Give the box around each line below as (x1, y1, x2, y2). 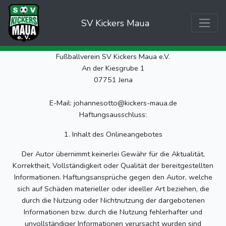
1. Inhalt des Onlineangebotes (64, 129, 162, 139)
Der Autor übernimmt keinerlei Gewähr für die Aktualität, (21, 149, 205, 159)
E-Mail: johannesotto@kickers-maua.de (49, 98, 177, 108)
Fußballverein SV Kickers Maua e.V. (56, 51, 170, 62)
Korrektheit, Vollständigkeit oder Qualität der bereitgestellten (13, 160, 213, 171)
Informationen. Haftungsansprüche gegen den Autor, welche (14, 172, 212, 182)
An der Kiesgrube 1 (81, 63, 145, 73)
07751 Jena (93, 75, 133, 85)
